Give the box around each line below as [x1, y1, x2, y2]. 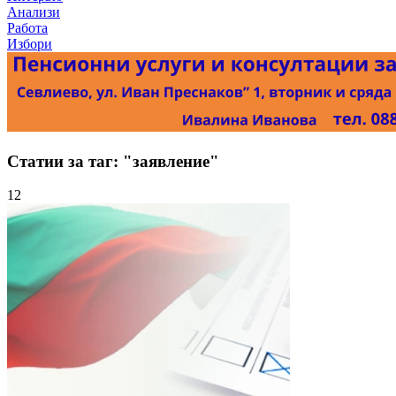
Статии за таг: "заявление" [7, 151, 219, 171]
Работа [7, 20, 48, 35]
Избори [7, 36, 52, 51]
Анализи [7, 4, 60, 19]
